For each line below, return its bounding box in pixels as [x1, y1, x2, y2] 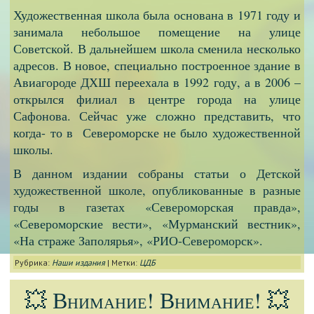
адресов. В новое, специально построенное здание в [13, 56, 301, 74]
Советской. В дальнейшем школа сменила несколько [13, 39, 301, 57]
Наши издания [52, 257, 106, 268]
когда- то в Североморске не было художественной [13, 123, 301, 141]
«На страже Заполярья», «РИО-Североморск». [13, 231, 264, 249]
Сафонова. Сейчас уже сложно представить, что [13, 107, 301, 124]
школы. [13, 140, 54, 158]
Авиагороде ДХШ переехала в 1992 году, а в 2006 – [13, 73, 301, 90]
